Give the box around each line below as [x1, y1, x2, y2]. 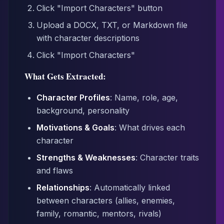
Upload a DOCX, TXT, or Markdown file [36, 20, 187, 30]
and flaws [36, 165, 73, 175]
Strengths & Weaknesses [36, 152, 135, 162]
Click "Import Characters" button [36, 3, 162, 13]
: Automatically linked [89, 182, 170, 192]
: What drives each [114, 122, 185, 132]
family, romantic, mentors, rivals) [36, 208, 161, 218]
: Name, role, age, [110, 92, 178, 102]
